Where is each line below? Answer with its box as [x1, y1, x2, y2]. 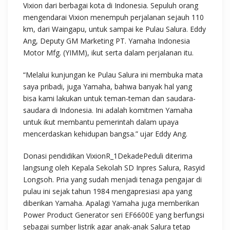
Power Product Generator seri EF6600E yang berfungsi [23, 210, 204, 220]
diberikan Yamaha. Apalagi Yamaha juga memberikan [23, 198, 199, 208]
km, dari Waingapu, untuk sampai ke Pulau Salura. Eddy [23, 24, 206, 34]
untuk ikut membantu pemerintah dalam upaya [23, 117, 179, 127]
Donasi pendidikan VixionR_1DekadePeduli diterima [23, 151, 193, 161]
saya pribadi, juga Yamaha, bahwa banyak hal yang [23, 82, 192, 91]
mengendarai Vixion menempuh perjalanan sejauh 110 [23, 12, 204, 22]
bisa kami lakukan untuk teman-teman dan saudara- [23, 93, 196, 103]
